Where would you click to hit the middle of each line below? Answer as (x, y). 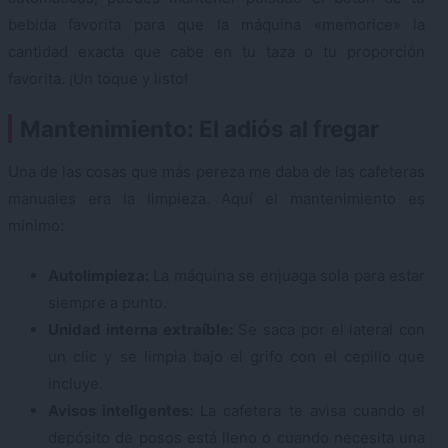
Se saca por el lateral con (328, 329)
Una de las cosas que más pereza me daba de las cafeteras (216, 172)
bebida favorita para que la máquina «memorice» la (216, 24)
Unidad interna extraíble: (140, 329)
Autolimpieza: (98, 275)
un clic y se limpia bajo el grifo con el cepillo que (236, 356)
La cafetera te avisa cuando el (309, 410)
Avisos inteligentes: (121, 410)
